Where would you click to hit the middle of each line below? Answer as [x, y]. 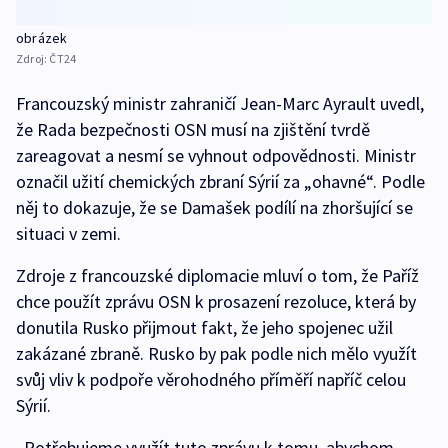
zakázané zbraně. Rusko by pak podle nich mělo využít [216, 353]
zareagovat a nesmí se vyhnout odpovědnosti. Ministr [216, 155]
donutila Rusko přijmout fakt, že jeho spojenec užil [204, 327]
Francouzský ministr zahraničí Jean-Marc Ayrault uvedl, [220, 103]
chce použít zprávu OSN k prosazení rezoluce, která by [216, 301]
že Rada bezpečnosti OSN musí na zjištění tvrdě [193, 129]
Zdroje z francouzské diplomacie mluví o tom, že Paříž [217, 275]
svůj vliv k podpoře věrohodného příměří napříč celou [211, 379]
